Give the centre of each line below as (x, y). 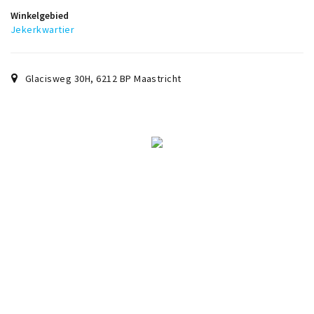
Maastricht (158, 79)
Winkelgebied (40, 16)
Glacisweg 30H (58, 79)
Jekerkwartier (43, 30)
